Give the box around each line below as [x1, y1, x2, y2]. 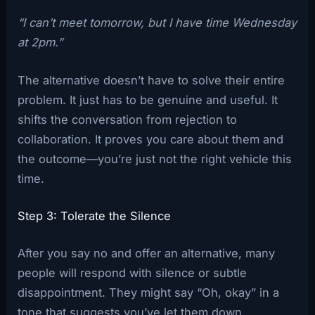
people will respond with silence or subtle [18, 266, 247, 281]
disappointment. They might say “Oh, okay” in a [18, 285, 280, 300]
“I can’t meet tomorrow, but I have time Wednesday [18, 15, 297, 30]
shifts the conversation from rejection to [18, 112, 238, 127]
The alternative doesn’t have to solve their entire [18, 73, 285, 88]
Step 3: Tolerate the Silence [18, 209, 172, 224]
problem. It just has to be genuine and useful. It [18, 93, 278, 108]
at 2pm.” [18, 34, 63, 49]
